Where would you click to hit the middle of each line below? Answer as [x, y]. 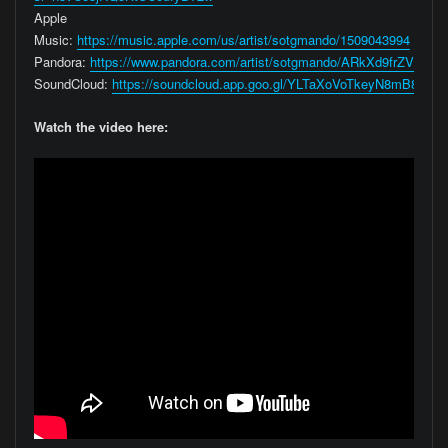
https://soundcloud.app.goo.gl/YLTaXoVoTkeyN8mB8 [264, 84]
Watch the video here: [100, 126]
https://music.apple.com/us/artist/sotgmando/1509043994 [243, 40]
